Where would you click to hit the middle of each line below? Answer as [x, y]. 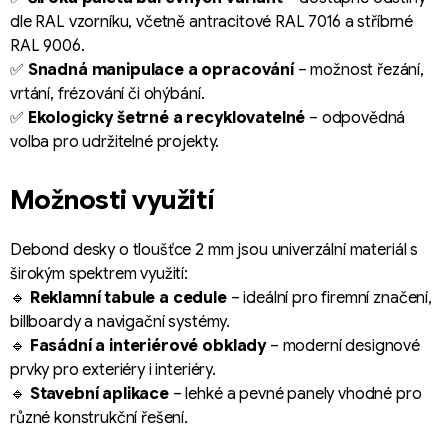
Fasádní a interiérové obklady [148, 345]
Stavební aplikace [99, 393]
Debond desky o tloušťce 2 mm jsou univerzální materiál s [214, 249]
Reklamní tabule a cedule [128, 297]
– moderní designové [343, 345]
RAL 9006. [47, 45]
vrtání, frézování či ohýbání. [107, 93]
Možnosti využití [112, 199]
